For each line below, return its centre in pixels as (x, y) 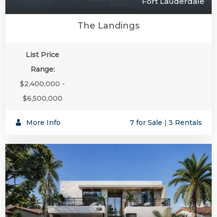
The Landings (108, 25)
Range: (42, 69)
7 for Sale (146, 122)
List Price (43, 54)
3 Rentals (185, 122)
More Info (42, 122)
